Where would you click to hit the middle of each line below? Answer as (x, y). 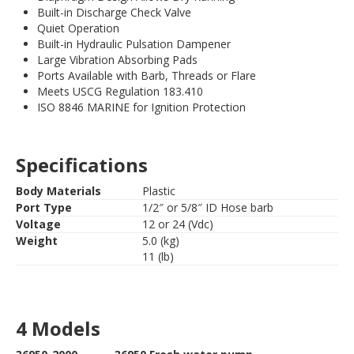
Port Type (44, 207)
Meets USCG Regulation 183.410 (120, 91)
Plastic (159, 190)
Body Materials (58, 190)
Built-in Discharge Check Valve (114, 12)
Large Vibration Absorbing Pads (117, 59)
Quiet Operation (78, 28)
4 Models (58, 328)
